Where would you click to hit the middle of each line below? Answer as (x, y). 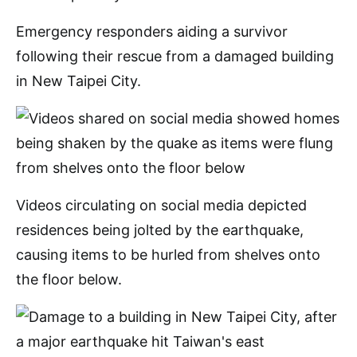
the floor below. (69, 279)
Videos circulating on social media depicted (161, 205)
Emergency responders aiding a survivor (152, 31)
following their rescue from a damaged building (175, 56)
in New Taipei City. (78, 81)
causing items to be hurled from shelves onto (168, 255)
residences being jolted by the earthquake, (160, 230)
